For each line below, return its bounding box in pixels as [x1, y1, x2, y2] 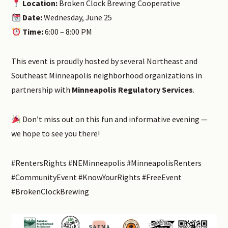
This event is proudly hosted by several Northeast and [11, 56, 198, 67]
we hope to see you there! [11, 128, 100, 139]
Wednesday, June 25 [42, 12, 112, 23]
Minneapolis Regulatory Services [72, 84, 193, 95]
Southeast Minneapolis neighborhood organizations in [11, 70, 203, 81]
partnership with [11, 84, 72, 95]
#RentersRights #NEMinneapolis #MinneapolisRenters [11, 158, 202, 168]
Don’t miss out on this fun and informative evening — [20, 114, 208, 125]
